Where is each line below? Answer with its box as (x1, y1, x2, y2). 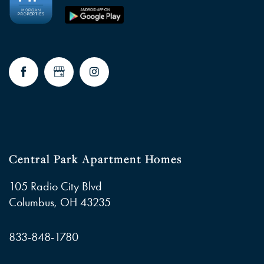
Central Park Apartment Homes (9, 151, 182, 167)
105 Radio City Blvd (9, 179, 102, 193)
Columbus (9, 194, 54, 209)
